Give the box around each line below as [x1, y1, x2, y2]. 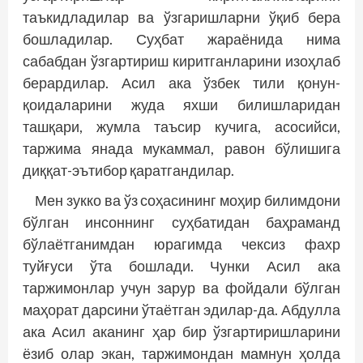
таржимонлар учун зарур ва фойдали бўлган [23, 279, 340, 297]
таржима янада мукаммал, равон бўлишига [23, 139, 340, 158]
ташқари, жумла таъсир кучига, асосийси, [23, 117, 340, 136]
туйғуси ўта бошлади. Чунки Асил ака [23, 257, 340, 275]
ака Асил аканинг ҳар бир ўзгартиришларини [23, 322, 340, 341]
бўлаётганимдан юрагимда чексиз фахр [23, 235, 340, 254]
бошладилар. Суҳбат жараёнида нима [23, 30, 340, 49]
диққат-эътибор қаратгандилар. [23, 161, 234, 180]
